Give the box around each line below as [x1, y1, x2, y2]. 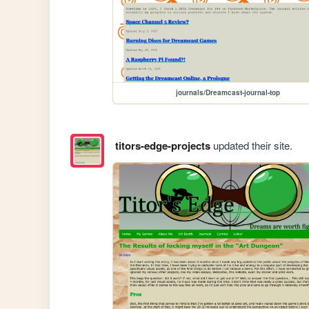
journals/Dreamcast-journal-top [175, 88, 280, 98]
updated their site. [210, 137, 292, 152]
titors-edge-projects [114, 137, 210, 153]
